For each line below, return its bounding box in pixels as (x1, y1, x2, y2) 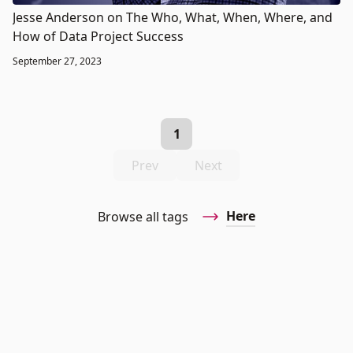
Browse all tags (98, 207, 188, 225)
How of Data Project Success (13, 27, 184, 45)
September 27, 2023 (13, 54, 102, 68)
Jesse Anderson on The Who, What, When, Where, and (13, 8, 333, 26)
